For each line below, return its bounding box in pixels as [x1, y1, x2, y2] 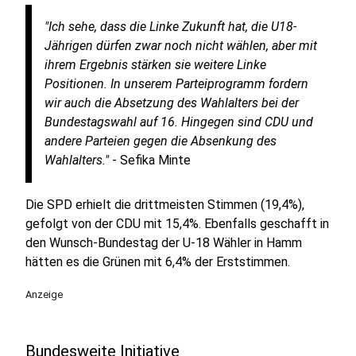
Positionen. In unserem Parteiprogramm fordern [44, 76, 308, 91]
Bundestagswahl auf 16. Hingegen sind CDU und [44, 114, 313, 130]
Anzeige [25, 288, 63, 300]
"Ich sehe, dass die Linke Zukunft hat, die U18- [44, 19, 296, 34]
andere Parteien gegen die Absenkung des [44, 133, 277, 149]
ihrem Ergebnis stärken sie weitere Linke [44, 57, 266, 72]
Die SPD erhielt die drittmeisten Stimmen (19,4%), [25, 197, 304, 212]
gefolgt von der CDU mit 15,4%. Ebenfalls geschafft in [25, 216, 329, 231]
